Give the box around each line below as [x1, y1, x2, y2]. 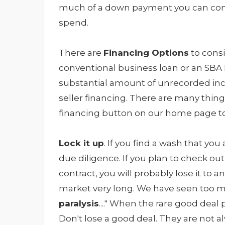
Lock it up [59, 138, 104, 149]
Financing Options [103, 48, 189, 58]
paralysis [59, 198, 99, 209]
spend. [59, 18, 88, 28]
